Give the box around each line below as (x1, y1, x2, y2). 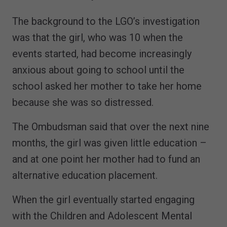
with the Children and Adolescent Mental (12, 209, 192, 222)
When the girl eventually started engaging (12, 193, 195, 206)
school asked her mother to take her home (12, 80, 202, 92)
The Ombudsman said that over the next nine (12, 120, 209, 133)
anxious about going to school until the (12, 63, 184, 76)
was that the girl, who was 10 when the (12, 31, 183, 44)
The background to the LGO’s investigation (12, 15, 200, 27)
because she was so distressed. (12, 96, 154, 108)
